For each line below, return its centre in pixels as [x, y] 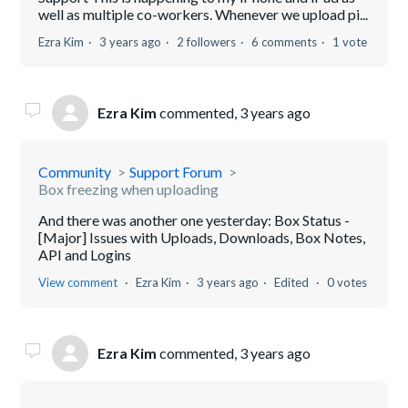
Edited [293, 282]
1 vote [350, 41]
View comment [78, 282]
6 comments [285, 41]
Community [75, 171]
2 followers [207, 41]
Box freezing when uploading [129, 189]
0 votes [347, 282]
